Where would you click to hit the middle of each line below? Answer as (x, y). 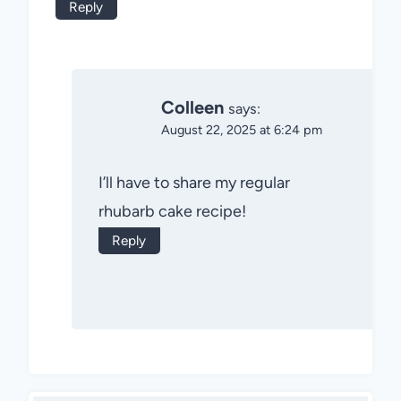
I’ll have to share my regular (194, 183)
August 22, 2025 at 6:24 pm (242, 129)
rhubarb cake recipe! (172, 212)
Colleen (192, 107)
